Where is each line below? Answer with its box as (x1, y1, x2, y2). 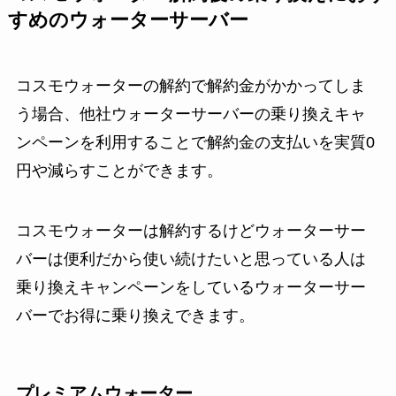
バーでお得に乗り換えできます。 (15, 307, 255, 325)
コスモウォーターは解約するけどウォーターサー (15, 222, 366, 240)
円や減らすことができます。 (15, 162, 223, 180)
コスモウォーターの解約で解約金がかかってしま (15, 77, 366, 95)
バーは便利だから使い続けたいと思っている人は (15, 250, 366, 269)
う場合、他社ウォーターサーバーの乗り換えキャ (15, 105, 366, 124)
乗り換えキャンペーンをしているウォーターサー (15, 278, 366, 297)
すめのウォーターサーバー (7, 10, 248, 32)
